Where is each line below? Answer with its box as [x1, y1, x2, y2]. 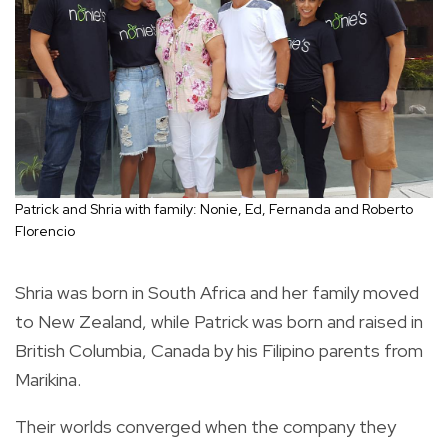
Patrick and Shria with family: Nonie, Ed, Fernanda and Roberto [15, 200, 413, 219]
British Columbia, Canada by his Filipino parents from [15, 339, 423, 363]
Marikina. [15, 368, 81, 392]
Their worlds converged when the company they [15, 415, 396, 439]
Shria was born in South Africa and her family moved [15, 281, 419, 305]
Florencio [15, 222, 75, 241]
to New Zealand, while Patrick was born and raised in [15, 310, 423, 334]
